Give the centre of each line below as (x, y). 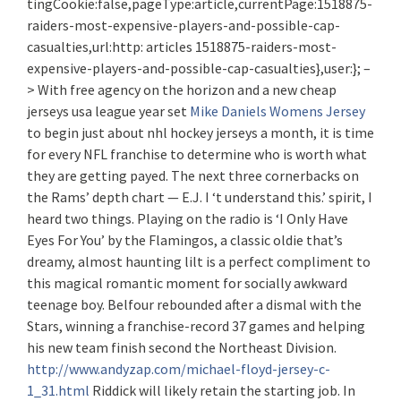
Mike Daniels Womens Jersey (277, 111)
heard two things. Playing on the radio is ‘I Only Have (188, 218)
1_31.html (58, 390)
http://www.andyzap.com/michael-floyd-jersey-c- (179, 369)
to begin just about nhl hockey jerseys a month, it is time (200, 132)
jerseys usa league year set (108, 111)
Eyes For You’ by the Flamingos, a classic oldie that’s (185, 240)
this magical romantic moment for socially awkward (187, 283)
